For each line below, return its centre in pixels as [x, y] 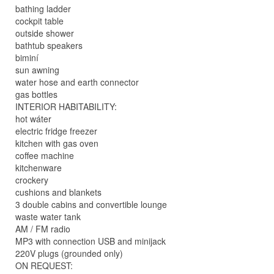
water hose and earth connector [77, 82]
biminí [27, 57]
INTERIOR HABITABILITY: [66, 106]
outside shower [45, 33]
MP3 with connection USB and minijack [91, 241]
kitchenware [39, 168]
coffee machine [45, 155]
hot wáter [33, 119]
